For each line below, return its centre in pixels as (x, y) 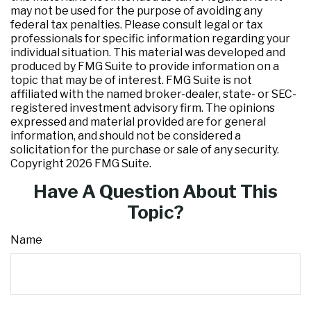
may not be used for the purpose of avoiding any (136, 11)
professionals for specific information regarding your (150, 39)
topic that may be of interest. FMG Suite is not (131, 80)
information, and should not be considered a (126, 136)
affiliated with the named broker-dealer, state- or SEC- (153, 94)
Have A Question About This (155, 191)
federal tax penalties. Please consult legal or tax (137, 25)
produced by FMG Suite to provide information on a (145, 66)
